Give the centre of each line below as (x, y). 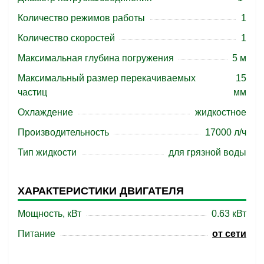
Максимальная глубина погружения (96, 58)
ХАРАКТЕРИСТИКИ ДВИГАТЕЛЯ (101, 191)
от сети (229, 234)
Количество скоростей (66, 38)
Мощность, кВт (49, 214)
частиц (32, 92)
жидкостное (221, 112)
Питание (37, 234)
